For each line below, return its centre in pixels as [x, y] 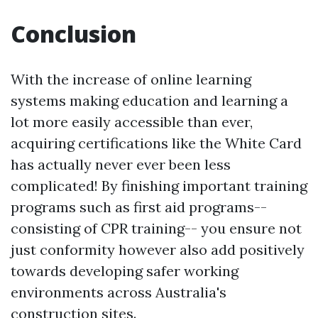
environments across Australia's [119, 292]
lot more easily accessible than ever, [132, 122]
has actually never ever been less [121, 165]
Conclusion [73, 34]
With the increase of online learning [131, 79]
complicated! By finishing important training [159, 186]
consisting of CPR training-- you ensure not [156, 229]
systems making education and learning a [149, 101]
